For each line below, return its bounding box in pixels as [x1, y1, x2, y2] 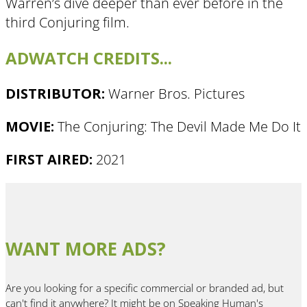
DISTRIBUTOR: [5, 84, 105, 103]
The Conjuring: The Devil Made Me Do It [58, 117, 301, 136]
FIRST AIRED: [5, 150, 93, 169]
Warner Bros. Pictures [108, 84, 245, 103]
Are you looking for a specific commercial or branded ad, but [5, 280, 284, 295]
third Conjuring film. [5, 13, 130, 32]
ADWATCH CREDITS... [5, 47, 172, 70]
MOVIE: [5, 117, 54, 136]
